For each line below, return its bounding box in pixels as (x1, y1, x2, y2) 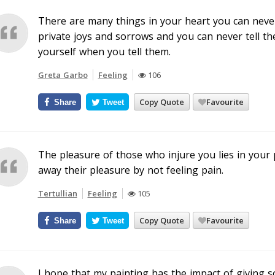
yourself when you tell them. (37, 45, 171, 58)
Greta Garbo (37, 69, 88, 80)
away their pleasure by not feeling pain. (37, 163, 223, 177)
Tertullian (37, 188, 77, 199)
